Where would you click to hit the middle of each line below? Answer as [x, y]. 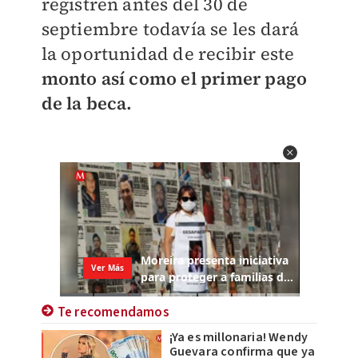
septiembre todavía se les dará [170, 29]
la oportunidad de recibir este [168, 54]
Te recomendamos [113, 313]
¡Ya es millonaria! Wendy [239, 338]
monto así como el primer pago [174, 78]
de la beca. [87, 103]
